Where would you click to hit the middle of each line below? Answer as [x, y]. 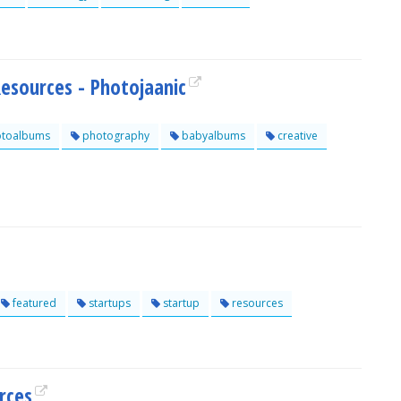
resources [256, 303]
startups [108, 303]
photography [115, 136]
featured [33, 303]
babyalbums [212, 136]
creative [296, 136]
